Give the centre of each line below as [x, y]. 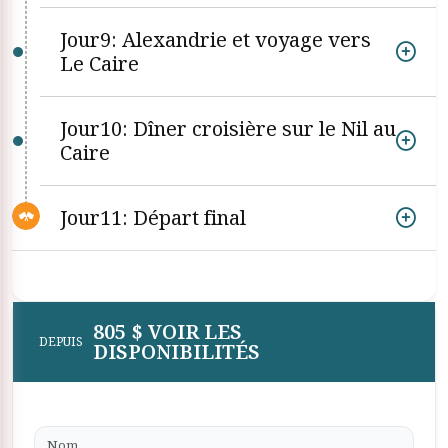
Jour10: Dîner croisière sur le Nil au [228, 128]
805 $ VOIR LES [167, 331]
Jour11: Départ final [153, 217]
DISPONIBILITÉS [176, 351]
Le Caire [99, 63]
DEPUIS [61, 341]
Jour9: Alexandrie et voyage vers [215, 39]
